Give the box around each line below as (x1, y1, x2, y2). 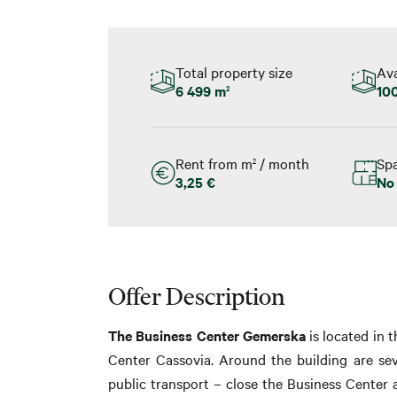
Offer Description (108, 281, 284, 311)
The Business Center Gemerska (108, 324, 306, 345)
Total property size (175, 61, 292, 82)
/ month (256, 152, 309, 173)
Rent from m (175, 152, 253, 173)
